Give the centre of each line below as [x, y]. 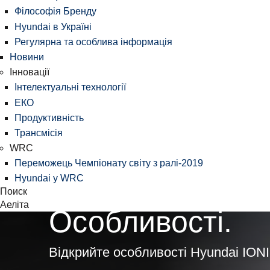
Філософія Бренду [55, 11]
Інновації [30, 72]
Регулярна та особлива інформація [93, 42]
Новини [27, 57]
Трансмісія [39, 133]
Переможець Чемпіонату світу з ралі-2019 [109, 163]
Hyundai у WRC [49, 178]
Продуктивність [49, 118]
